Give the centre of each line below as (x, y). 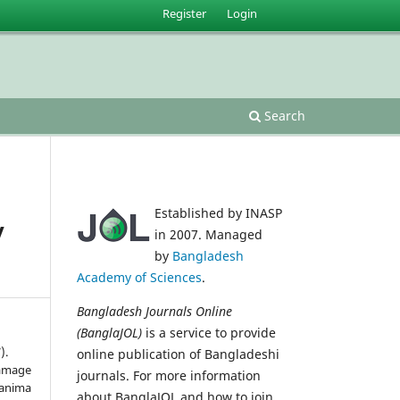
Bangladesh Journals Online (154, 311)
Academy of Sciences (139, 277)
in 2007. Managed (208, 234)
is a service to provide (209, 332)
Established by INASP (218, 212)
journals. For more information (169, 375)
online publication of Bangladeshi (178, 354)
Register (185, 13)
